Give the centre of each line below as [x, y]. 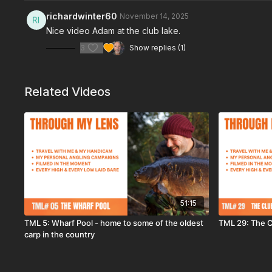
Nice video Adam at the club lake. [114, 31]
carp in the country [60, 235]
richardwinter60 [82, 16]
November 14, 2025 [155, 16]
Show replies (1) [158, 48]
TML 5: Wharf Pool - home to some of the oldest [114, 223]
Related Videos [68, 92]
